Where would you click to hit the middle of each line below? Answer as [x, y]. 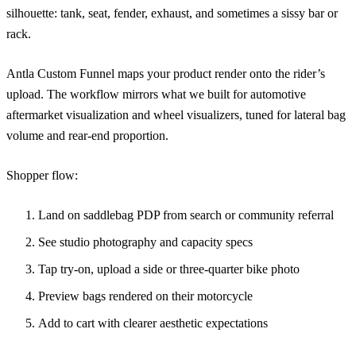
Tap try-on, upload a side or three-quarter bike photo [169, 269]
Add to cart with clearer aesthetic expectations [153, 323]
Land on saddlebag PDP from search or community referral [186, 215]
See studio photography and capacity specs [145, 242]
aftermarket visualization [68, 114]
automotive [278, 94]
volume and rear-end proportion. [87, 135]
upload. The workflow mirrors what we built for [128, 94]
